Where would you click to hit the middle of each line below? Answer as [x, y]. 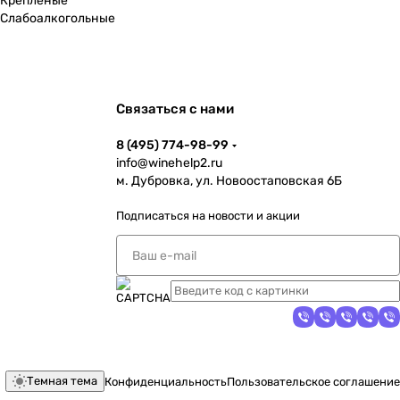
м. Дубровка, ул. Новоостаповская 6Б [229, 181]
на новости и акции [246, 216]
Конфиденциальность [166, 381]
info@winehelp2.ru [169, 163]
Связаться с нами [175, 109]
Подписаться [154, 216]
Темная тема [62, 381]
